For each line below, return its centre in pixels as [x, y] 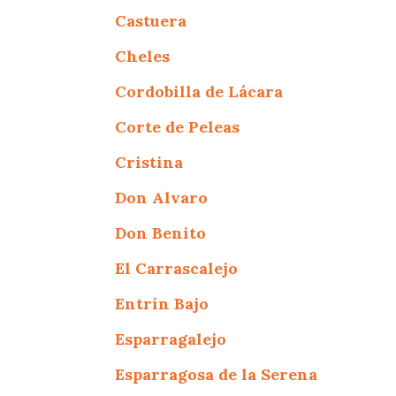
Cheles [143, 56]
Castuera [151, 20]
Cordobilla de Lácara [199, 91]
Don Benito [161, 232]
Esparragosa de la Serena [217, 374]
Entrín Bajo [162, 303]
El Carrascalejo [177, 268]
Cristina [149, 162]
